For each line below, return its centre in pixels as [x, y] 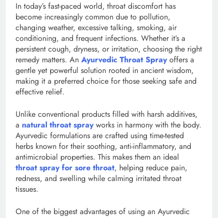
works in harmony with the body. [149, 125]
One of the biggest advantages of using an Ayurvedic [103, 211]
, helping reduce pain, [151, 167]
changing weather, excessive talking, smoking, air [96, 27]
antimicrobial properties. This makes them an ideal [97, 157]
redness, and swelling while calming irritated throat [99, 178]
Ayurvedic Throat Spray [124, 59]
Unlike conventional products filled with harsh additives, [107, 114]
